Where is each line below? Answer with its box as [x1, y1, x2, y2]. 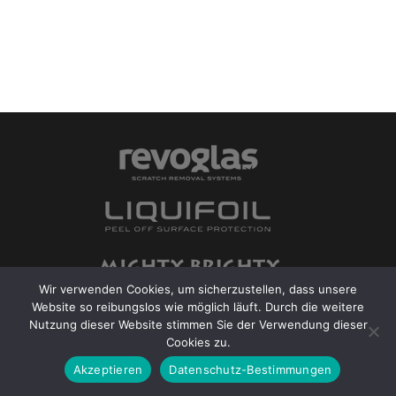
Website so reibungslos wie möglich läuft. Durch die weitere [32, 300, 364, 314]
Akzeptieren [72, 362, 143, 377]
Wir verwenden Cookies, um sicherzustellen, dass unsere [39, 282, 357, 296]
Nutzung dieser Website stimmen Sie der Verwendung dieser [28, 317, 368, 331]
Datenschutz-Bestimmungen [169, 362, 332, 377]
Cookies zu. [165, 335, 231, 349]
